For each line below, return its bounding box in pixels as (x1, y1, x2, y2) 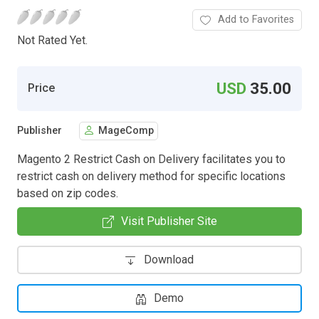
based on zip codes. (17, 186, 118, 200)
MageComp (98, 125, 154, 137)
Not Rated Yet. (17, 33, 88, 47)
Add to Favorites (218, 13, 294, 26)
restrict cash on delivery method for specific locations (17, 169, 286, 183)
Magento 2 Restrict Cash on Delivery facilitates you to (17, 152, 286, 166)
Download (144, 252, 194, 266)
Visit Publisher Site (120, 214, 217, 228)
